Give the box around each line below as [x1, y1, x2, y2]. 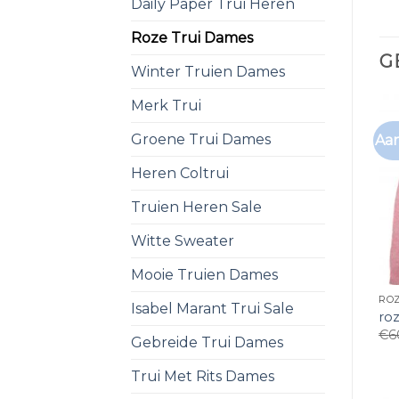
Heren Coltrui [131, 164, 229, 182]
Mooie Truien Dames [131, 265, 278, 283]
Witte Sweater [131, 232, 234, 249]
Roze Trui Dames [131, 28, 253, 46]
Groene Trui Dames [131, 130, 271, 148]
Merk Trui [131, 96, 201, 114]
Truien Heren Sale [131, 198, 262, 216]
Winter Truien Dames [131, 62, 285, 80]
